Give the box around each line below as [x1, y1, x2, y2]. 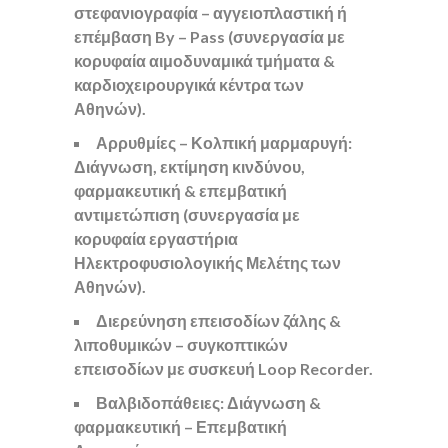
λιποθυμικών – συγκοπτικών [74, 335, 288, 354]
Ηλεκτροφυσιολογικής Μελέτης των [74, 253, 341, 272]
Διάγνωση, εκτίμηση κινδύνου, [74, 157, 305, 176]
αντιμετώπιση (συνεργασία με [74, 205, 300, 224]
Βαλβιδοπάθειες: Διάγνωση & [96, 393, 321, 412]
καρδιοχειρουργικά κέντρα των [74, 75, 304, 94]
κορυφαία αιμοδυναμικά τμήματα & [74, 51, 335, 70]
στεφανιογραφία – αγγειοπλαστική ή [74, 3, 347, 22]
